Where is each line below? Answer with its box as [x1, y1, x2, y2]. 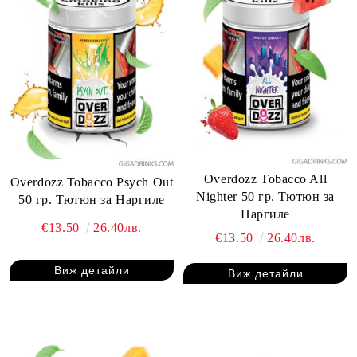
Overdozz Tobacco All [203, 172, 328, 186]
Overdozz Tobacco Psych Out [10, 175, 174, 190]
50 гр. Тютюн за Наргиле [18, 193, 165, 207]
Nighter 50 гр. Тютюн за [196, 190, 335, 203]
